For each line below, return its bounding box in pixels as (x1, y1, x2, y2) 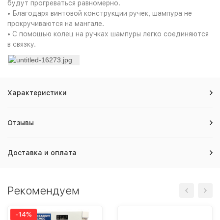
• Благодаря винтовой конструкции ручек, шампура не (7, 9, 192, 17)
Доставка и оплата (7, 148, 77, 157)
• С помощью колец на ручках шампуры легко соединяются (7, 30, 209, 38)
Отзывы (7, 118, 34, 127)
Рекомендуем (7, 184, 80, 197)
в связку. (7, 40, 36, 48)
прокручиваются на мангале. (7, 20, 104, 27)
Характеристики (7, 88, 67, 97)
